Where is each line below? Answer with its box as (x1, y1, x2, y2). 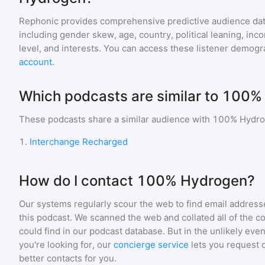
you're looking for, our (19, 239, 111, 250)
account (19, 56, 52, 67)
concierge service (114, 239, 189, 250)
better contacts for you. (19, 253, 117, 264)
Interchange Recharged (30, 136, 128, 147)
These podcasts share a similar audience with (19, 114, 212, 125)
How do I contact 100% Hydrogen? (19, 172, 255, 189)
